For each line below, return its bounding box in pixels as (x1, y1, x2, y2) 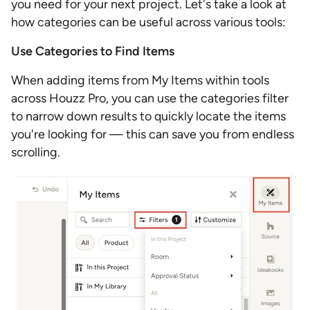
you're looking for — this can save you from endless (11, 127, 294, 142)
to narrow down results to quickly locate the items (11, 109, 286, 124)
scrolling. (11, 145, 60, 160)
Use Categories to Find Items (11, 44, 174, 59)
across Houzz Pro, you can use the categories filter (11, 91, 289, 106)
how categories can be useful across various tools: (11, 15, 286, 30)
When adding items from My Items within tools (11, 73, 269, 88)
